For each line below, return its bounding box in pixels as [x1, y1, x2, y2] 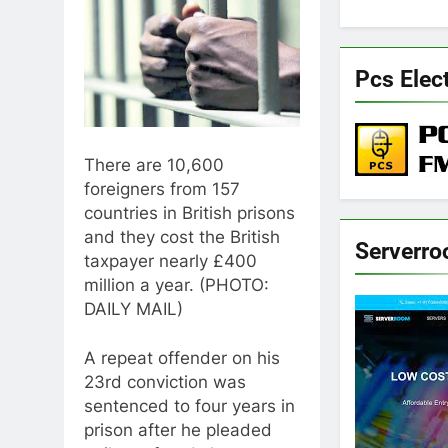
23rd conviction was [84, 372, 246, 393]
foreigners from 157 [84, 178, 240, 199]
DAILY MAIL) [84, 298, 183, 319]
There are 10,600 [84, 154, 224, 175]
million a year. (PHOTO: [84, 274, 269, 295]
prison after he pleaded [84, 420, 272, 441]
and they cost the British [84, 226, 280, 247]
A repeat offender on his [84, 348, 280, 369]
